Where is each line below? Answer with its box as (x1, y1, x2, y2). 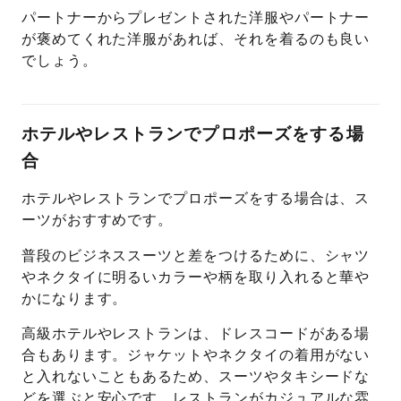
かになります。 (21, 290, 128, 306)
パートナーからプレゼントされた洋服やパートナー (21, 10, 371, 26)
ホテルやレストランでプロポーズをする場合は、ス (21, 191, 371, 207)
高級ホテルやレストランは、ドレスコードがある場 (21, 326, 371, 342)
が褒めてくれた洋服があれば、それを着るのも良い (21, 31, 371, 47)
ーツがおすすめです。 (21, 212, 174, 228)
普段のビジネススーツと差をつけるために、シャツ (21, 247, 371, 263)
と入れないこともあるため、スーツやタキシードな (21, 369, 371, 385)
